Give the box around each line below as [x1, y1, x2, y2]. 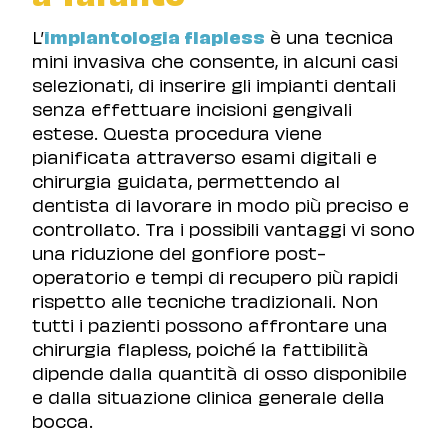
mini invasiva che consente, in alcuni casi [32, 47, 398, 73]
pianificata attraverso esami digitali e [32, 143, 377, 169]
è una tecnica [265, 23, 394, 49]
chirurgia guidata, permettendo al [32, 167, 340, 193]
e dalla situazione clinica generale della [32, 383, 385, 409]
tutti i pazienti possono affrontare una [32, 311, 388, 337]
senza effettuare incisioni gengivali [32, 95, 352, 121]
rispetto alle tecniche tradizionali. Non [32, 287, 378, 313]
